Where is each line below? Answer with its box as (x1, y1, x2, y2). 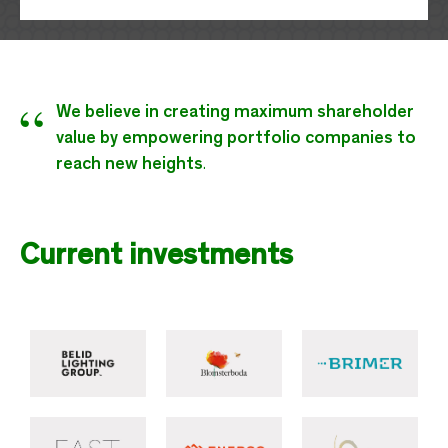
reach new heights (56, 156, 203, 174)
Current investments (20, 242, 293, 272)
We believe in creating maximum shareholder (56, 104, 414, 122)
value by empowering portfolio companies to (56, 130, 416, 148)
